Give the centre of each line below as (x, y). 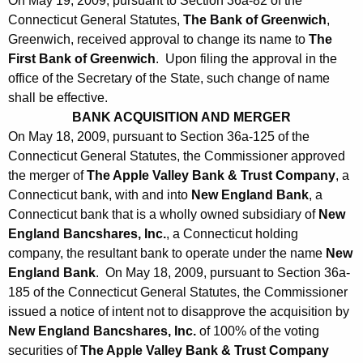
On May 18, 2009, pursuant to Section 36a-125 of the (159, 137)
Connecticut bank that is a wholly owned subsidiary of (163, 215)
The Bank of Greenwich (255, 20)
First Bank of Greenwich (82, 59)
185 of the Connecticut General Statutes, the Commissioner (178, 293)
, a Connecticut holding (232, 234)
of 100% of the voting (258, 331)
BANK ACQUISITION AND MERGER (181, 117)
